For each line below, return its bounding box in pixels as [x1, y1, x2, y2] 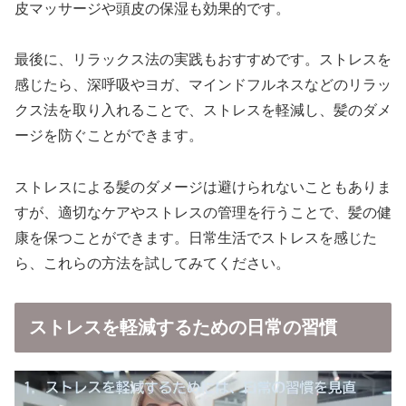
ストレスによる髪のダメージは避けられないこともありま [14, 179, 391, 196]
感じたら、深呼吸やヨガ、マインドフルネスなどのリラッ [14, 77, 391, 93]
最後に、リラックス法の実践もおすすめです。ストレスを [14, 52, 391, 68]
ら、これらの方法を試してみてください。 [14, 256, 290, 272]
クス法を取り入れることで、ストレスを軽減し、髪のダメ [14, 102, 391, 119]
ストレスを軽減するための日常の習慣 [29, 317, 337, 338]
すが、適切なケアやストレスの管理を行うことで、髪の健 [14, 205, 391, 221]
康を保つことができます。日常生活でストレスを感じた [14, 230, 377, 246]
